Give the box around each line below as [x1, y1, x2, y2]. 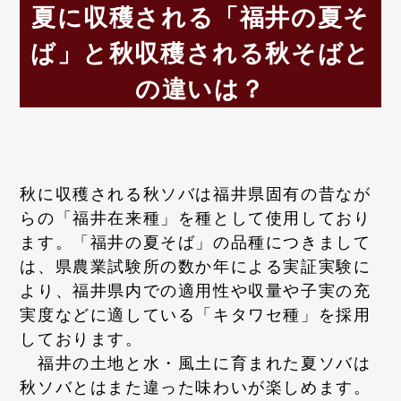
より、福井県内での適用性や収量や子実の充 [20, 282, 371, 301]
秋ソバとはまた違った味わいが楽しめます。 [20, 379, 371, 397]
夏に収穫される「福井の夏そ [31, 4, 370, 31]
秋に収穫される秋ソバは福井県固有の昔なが [20, 185, 371, 204]
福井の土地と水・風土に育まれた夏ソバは [20, 354, 371, 373]
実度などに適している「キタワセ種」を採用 [20, 306, 371, 325]
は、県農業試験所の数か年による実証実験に [20, 258, 371, 277]
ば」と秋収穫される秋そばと [30, 39, 371, 67]
